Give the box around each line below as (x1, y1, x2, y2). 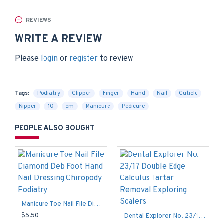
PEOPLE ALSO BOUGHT (15, 124, 95, 133)
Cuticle (179, 89, 197, 97)
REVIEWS (26, 16, 51, 24)
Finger (103, 89, 119, 97)
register (69, 54, 98, 64)
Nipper (19, 102, 36, 110)
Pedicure (122, 102, 145, 110)
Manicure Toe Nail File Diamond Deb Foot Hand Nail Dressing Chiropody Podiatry (94, 200, 101, 208)
